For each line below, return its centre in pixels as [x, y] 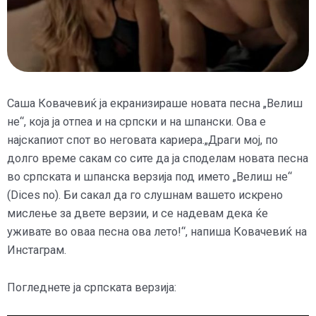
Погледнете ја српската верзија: [92, 287]
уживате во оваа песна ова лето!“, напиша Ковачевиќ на [157, 232]
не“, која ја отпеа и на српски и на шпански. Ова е [136, 122]
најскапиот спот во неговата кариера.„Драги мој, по [142, 140]
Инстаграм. [37, 250]
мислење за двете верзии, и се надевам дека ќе [138, 214]
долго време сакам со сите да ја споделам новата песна [158, 159]
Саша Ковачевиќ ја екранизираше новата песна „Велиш [155, 104]
